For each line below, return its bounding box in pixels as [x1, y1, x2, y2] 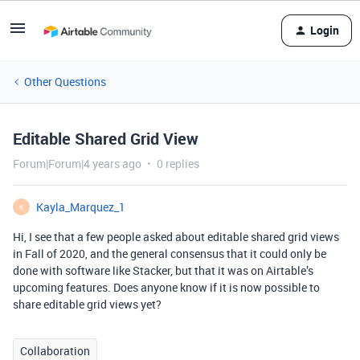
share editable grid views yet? [13, 297, 162, 312]
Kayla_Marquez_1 [36, 199, 125, 215]
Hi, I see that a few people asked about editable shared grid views [13, 229, 339, 244]
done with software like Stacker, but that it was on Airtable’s [13, 263, 313, 278]
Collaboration [20, 343, 90, 358]
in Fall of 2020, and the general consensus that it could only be [13, 246, 326, 261]
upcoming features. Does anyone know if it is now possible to [13, 280, 320, 295]
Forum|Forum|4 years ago [13, 156, 141, 171]
